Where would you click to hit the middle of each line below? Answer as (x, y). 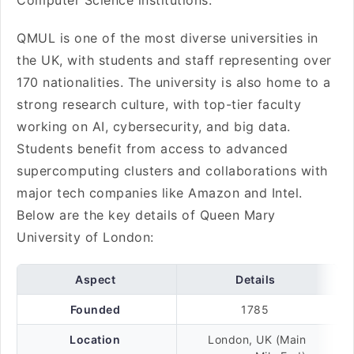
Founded (95, 309)
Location (95, 339)
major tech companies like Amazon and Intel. (160, 193)
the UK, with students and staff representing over (174, 60)
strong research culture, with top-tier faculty (159, 104)
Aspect (96, 279)
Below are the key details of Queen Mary (146, 215)
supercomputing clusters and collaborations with (172, 171)
